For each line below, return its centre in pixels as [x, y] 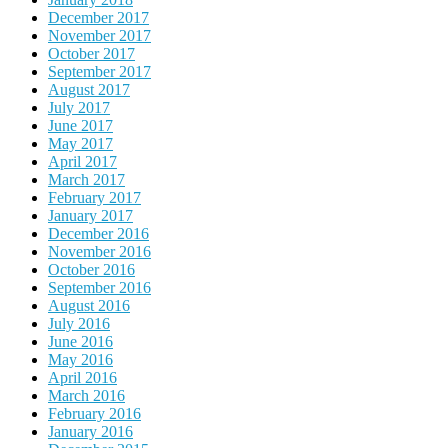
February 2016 [94, 413]
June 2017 [80, 125]
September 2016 [99, 287]
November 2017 [99, 35]
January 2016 [90, 431]
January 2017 [90, 215]
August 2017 [89, 89]
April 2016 [82, 377]
